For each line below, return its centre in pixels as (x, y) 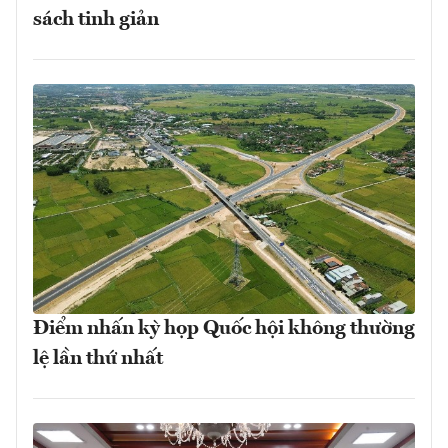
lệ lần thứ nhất (98, 358)
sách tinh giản (96, 20)
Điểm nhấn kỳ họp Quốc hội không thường (224, 328)
